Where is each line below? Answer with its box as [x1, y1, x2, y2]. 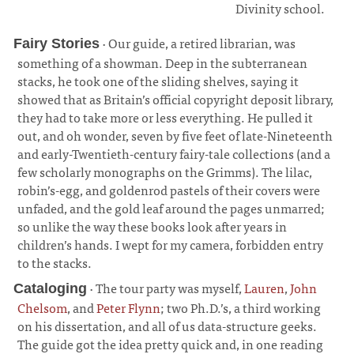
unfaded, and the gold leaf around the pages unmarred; [17, 197, 326, 218]
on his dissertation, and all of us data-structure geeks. [17, 314, 318, 336]
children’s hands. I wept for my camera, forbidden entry [17, 233, 324, 254]
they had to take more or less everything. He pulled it [17, 106, 314, 127]
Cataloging [13, 280, 88, 296]
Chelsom [17, 296, 68, 318]
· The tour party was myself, [87, 277, 245, 298]
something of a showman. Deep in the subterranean [17, 51, 308, 73]
